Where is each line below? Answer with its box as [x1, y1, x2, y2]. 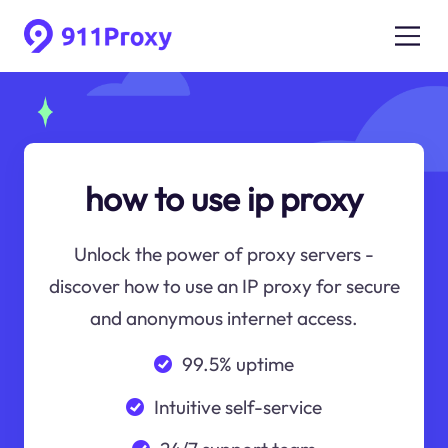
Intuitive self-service [153, 394, 322, 419]
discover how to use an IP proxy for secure [48, 274, 400, 299]
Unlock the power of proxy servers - [74, 242, 374, 267]
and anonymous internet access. [90, 306, 358, 331]
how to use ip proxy [85, 177, 363, 220]
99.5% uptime [181, 351, 294, 376]
